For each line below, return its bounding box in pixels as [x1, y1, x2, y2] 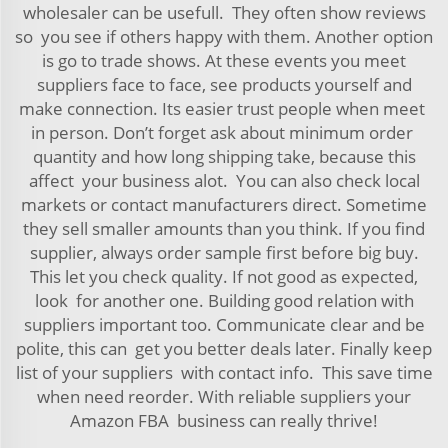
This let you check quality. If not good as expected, [30, 265, 418, 288]
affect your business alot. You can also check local [28, 169, 420, 192]
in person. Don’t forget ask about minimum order [31, 121, 417, 144]
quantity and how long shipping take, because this [32, 145, 416, 168]
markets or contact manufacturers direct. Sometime [21, 193, 427, 216]
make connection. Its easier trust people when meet [19, 97, 429, 120]
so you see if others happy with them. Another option [15, 25, 433, 48]
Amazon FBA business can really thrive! [70, 409, 378, 432]
